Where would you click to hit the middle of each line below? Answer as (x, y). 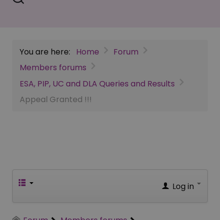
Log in (183, 187)
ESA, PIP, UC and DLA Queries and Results (97, 83)
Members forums (53, 68)
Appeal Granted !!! (56, 100)
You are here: (47, 52)
